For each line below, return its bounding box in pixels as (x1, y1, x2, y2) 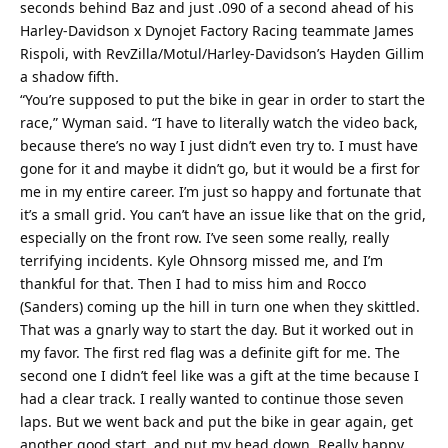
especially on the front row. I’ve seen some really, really (20, 228, 389, 248)
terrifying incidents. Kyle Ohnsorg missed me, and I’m (20, 251, 383, 271)
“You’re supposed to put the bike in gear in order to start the (20, 90, 425, 110)
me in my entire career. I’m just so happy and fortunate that (20, 182, 421, 202)
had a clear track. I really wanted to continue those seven (20, 389, 404, 409)
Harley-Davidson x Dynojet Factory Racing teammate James (20, 21, 414, 41)
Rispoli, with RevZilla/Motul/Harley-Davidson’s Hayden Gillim (20, 44, 424, 64)
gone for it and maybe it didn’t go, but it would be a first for (20, 159, 420, 179)
